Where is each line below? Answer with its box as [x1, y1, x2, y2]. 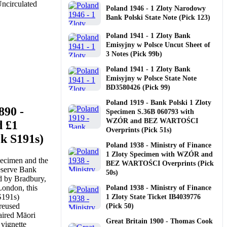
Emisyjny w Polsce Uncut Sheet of [106, 41, 210, 49]
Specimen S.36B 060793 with [106, 107, 194, 116]
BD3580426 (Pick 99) [106, 83, 170, 91]
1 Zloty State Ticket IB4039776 [106, 193, 201, 201]
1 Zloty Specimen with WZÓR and [106, 150, 213, 158]
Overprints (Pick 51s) [106, 126, 172, 134]
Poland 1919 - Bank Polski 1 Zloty [106, 98, 211, 106]
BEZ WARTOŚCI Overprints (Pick [106, 159, 214, 167]
